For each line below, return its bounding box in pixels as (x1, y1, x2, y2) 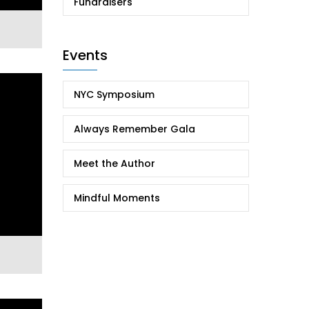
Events (63, 45, 108, 65)
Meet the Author (74, 156, 155, 170)
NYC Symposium (74, 87, 154, 101)
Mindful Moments (74, 190, 160, 205)
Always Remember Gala (74, 121, 195, 136)
